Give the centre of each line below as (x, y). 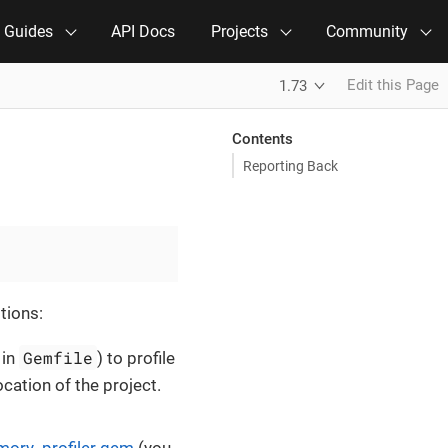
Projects (239, 31)
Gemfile (58, 357)
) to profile (136, 358)
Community (367, 31)
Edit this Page (393, 85)
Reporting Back (290, 165)
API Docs (143, 31)
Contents (262, 138)
